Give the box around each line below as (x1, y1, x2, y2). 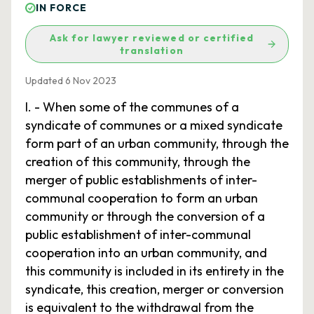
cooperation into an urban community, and (25, 245, 267, 261)
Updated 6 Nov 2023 (25, 74, 116, 87)
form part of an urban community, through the (25, 135, 289, 151)
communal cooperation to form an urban (25, 190, 258, 206)
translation (120, 44, 184, 57)
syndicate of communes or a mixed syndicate (25, 117, 282, 133)
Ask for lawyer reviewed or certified (49, 32, 254, 44)
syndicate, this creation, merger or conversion (25, 281, 284, 297)
